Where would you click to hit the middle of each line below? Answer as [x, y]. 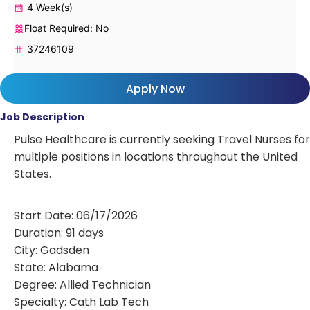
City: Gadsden [52, 250]
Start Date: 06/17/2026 [76, 215]
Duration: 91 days [59, 232]
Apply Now [155, 89]
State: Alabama [56, 267]
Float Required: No [66, 28]
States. [33, 174]
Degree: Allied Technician [82, 284]
